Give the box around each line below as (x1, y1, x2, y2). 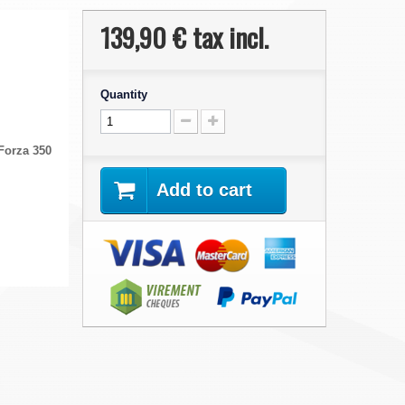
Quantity (99, 88, 147, 102)
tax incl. (185, 17, 268, 57)
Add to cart (155, 180, 252, 201)
